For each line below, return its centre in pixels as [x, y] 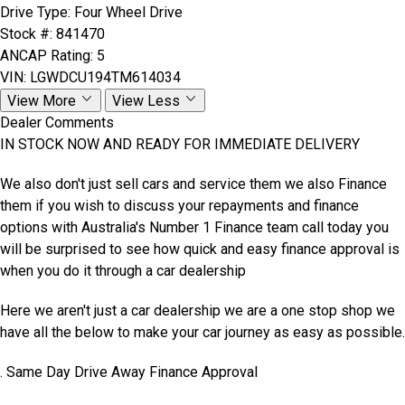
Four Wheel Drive [128, 12]
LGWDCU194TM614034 [105, 77]
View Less [148, 101]
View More [43, 101]
